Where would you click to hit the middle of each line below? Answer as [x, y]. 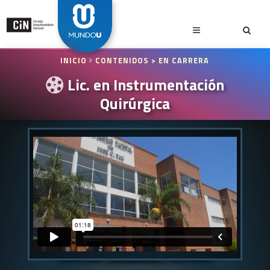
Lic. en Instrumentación [144, 85]
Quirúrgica [135, 103]
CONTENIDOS [122, 61]
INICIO [75, 61]
